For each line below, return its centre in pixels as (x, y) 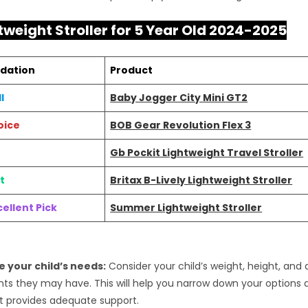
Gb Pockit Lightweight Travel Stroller (207, 153)
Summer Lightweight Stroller (186, 208)
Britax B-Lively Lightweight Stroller (201, 180)
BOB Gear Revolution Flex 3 (181, 125)
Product (132, 70)
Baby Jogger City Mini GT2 (179, 98)
